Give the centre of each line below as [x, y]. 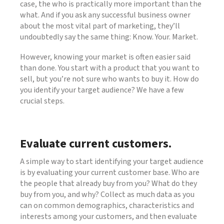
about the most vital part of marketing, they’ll [100, 26]
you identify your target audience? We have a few [102, 90]
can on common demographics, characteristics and [107, 205]
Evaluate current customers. [96, 143]
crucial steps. [42, 101]
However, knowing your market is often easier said [105, 57]
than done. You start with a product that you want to [110, 68]
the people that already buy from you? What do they [108, 183]
